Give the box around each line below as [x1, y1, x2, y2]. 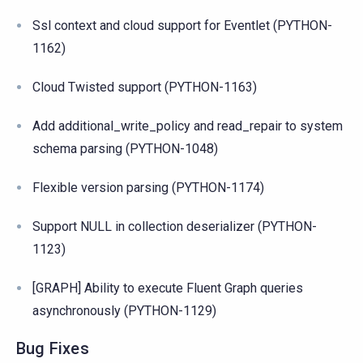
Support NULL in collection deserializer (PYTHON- [32, 218, 317, 234]
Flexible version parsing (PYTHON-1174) [32, 179, 264, 195]
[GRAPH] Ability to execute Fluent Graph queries [32, 280, 303, 296]
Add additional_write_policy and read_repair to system [32, 117, 343, 134]
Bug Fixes [16, 338, 89, 358]
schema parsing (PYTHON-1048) [32, 140, 218, 156]
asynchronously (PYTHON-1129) [32, 302, 216, 318]
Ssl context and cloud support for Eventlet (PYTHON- [32, 17, 332, 33]
